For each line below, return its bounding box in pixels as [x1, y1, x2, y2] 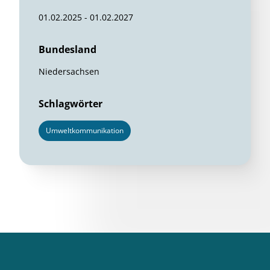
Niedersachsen [39, 66, 99, 77]
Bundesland [39, 43, 96, 56]
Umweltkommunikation [46, 125, 124, 136]
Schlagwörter [39, 97, 102, 110]
